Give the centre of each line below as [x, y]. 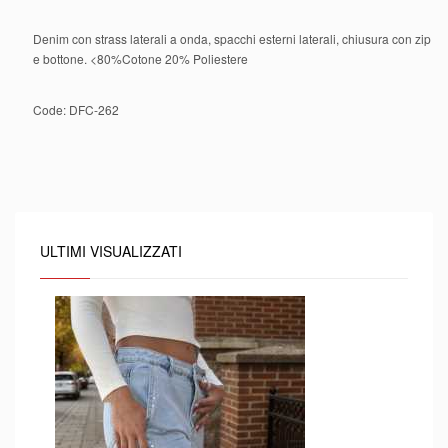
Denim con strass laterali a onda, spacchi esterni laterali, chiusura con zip [232, 38]
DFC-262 [94, 109]
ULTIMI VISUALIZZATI [111, 250]
